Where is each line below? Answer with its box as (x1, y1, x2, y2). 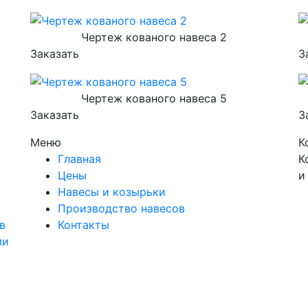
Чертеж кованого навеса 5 (81, 91, 227, 106)
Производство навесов (58, 201, 185, 216)
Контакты (58, 218, 109, 232)
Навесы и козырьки (58, 185, 166, 199)
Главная (58, 152, 101, 166)
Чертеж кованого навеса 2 (81, 30, 227, 44)
